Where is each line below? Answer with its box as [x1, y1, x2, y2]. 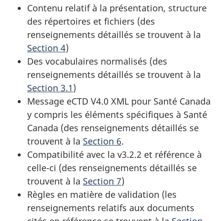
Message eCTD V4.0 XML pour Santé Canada [27, 95, 211, 107]
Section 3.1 [27, 81, 73, 94]
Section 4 [27, 41, 66, 54]
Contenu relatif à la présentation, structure [27, 1, 207, 14]
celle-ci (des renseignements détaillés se [27, 161, 197, 174]
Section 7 [83, 175, 121, 187]
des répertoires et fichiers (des [27, 15, 155, 27]
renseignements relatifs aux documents [27, 201, 194, 214]
